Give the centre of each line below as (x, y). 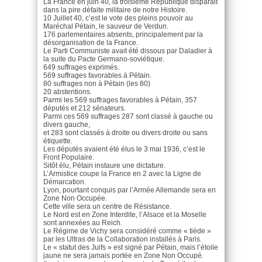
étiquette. (58, 141)
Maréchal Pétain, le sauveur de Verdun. (106, 26)
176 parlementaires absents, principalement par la (123, 34)
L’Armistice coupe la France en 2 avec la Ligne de (122, 173)
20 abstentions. (68, 92)
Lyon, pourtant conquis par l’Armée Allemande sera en (130, 190)
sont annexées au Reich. (83, 223)
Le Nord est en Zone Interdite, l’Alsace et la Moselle (125, 214)
